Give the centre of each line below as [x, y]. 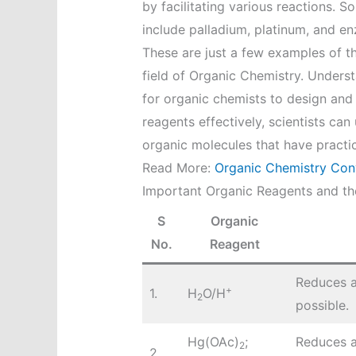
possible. [322, 306]
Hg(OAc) [213, 342]
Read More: [178, 168]
